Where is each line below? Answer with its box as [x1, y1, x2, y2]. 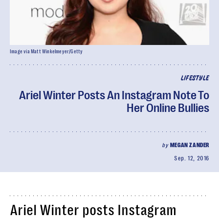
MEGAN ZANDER [170, 142, 209, 149]
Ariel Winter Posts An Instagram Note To [19, 88, 209, 102]
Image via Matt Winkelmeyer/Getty [10, 49, 83, 54]
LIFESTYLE [180, 75, 209, 82]
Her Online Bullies [127, 101, 209, 115]
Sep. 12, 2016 [174, 155, 209, 162]
